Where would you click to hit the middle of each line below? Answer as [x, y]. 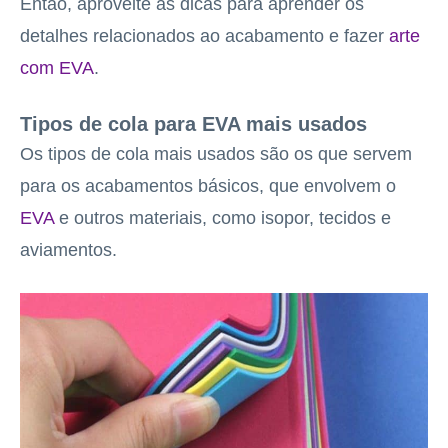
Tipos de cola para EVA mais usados [193, 123]
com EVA [57, 67]
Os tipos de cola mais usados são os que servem [216, 153]
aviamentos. [68, 249]
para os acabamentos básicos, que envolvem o [208, 185]
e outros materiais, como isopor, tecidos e [222, 217]
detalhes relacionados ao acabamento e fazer [204, 35]
